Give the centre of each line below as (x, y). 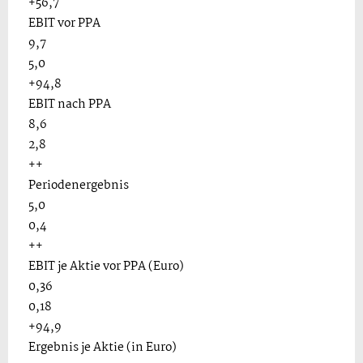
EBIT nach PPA (70, 105)
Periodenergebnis (79, 186)
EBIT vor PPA (64, 23)
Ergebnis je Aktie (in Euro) (102, 348)
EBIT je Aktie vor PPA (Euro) (106, 267)
